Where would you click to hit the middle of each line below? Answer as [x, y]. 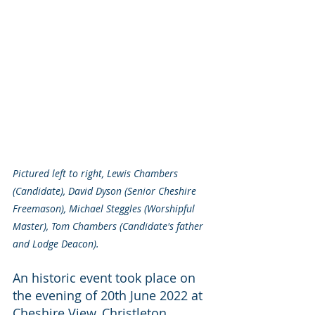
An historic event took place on [106, 277]
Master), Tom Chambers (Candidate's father [109, 226]
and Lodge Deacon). [56, 243]
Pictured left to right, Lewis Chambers [97, 173]
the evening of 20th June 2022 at [109, 295]
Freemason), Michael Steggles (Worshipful [105, 208]
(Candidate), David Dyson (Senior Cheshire [106, 191]
